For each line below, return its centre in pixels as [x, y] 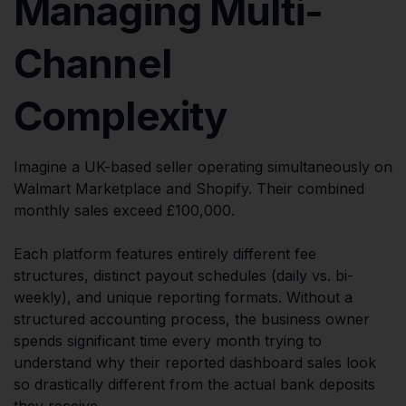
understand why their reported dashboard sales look [195, 362]
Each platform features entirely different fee [165, 253]
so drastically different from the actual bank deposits [194, 384]
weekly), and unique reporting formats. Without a [183, 297]
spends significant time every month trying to [168, 340]
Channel [92, 63]
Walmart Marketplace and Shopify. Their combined [189, 188]
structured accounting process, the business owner [192, 319]
